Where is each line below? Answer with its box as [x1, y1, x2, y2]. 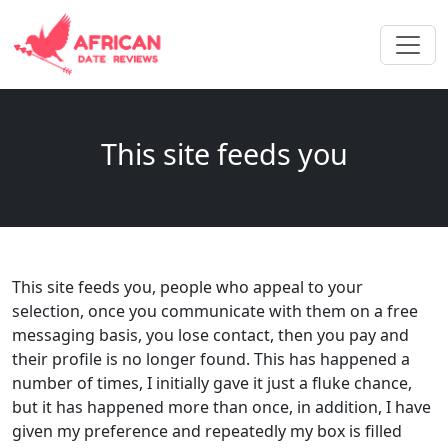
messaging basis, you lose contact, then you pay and [12, 324, 409, 347]
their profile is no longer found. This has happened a [12, 348, 410, 371]
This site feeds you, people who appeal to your [12, 276, 363, 299]
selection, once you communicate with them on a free [12, 300, 418, 323]
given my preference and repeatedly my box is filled [12, 420, 402, 443]
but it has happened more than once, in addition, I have [12, 396, 431, 419]
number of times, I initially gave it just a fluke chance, [12, 372, 412, 395]
